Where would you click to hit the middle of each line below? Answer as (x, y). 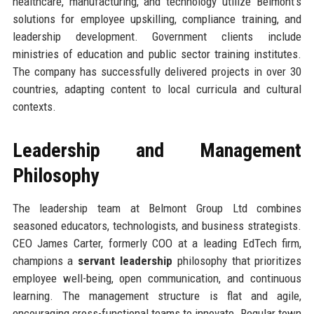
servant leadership (125, 260)
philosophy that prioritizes (237, 260)
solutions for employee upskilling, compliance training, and (157, 19)
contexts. (34, 106)
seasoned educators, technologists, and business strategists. (157, 225)
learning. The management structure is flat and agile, (157, 295)
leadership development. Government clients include (157, 36)
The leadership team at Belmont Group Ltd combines (157, 208)
